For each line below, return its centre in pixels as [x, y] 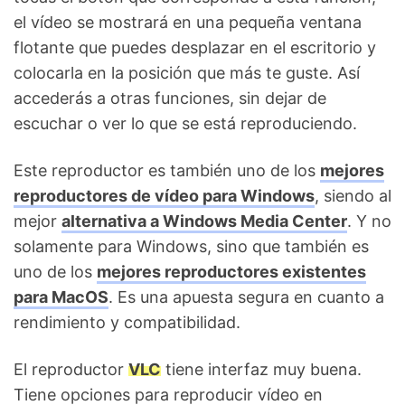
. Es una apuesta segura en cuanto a [246, 297]
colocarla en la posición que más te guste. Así [187, 73]
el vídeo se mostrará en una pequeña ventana [188, 23]
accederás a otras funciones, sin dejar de [170, 99]
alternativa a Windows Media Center [204, 221]
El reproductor [71, 370]
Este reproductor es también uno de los [167, 171]
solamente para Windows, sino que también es [191, 247]
